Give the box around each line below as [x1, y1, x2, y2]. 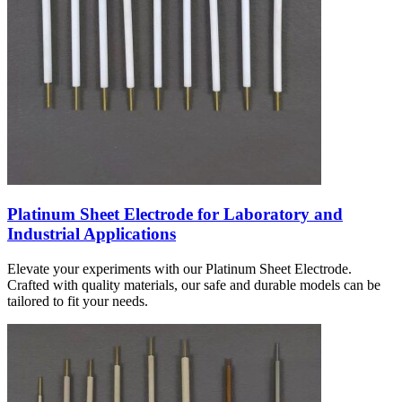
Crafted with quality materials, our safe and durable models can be [7, 277, 380, 293]
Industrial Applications [7, 224, 176, 244]
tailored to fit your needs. [7, 293, 148, 310]
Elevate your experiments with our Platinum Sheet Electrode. [7, 261, 352, 277]
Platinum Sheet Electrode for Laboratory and [7, 205, 343, 224]
